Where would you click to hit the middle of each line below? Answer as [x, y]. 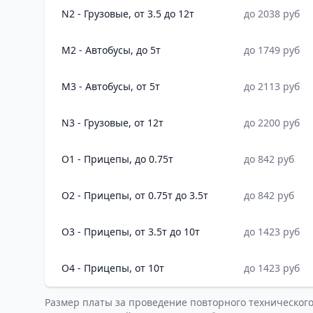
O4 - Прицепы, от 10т [113, 268]
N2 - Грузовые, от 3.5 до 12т [128, 14]
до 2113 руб [272, 86]
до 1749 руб [272, 50]
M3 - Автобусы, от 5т [111, 86]
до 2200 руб [272, 123]
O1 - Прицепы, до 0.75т [117, 159]
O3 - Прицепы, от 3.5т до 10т [131, 232]
